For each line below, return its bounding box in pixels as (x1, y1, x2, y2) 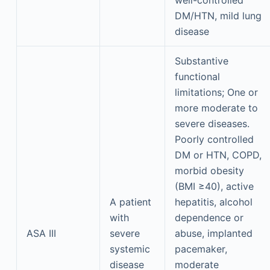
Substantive (174, 55, 228, 67)
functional (174, 71, 220, 83)
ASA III (26, 227, 56, 239)
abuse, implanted (174, 227, 253, 239)
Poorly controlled (174, 133, 254, 145)
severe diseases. (174, 118, 250, 130)
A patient (109, 196, 151, 208)
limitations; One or (174, 86, 258, 98)
